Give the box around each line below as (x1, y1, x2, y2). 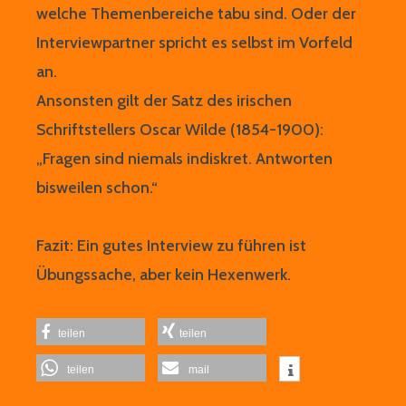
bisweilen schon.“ (36, 178, 158, 198)
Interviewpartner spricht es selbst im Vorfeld (36, 33, 353, 53)
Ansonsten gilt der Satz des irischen (36, 91, 292, 111)
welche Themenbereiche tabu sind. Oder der (36, 4, 356, 24)
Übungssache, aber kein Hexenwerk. (36, 265, 291, 285)
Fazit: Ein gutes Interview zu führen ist (36, 236, 306, 256)
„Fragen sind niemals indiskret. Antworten (36, 149, 333, 169)
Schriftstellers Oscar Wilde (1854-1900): (36, 120, 324, 140)
